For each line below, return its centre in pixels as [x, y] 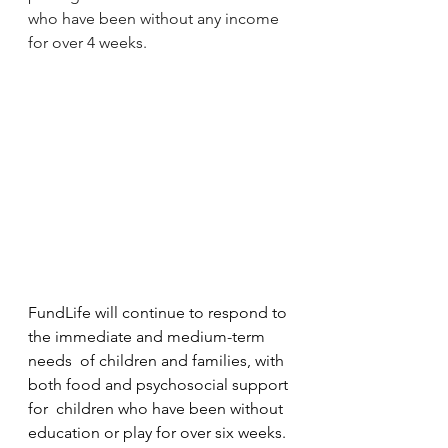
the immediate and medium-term [148, 336]
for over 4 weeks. [87, 42]
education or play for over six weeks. [157, 432]
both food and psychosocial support [160, 384]
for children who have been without [157, 408]
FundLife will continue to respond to [159, 312]
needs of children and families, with [158, 360]
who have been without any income [155, 18]
